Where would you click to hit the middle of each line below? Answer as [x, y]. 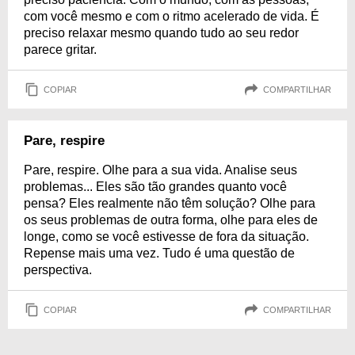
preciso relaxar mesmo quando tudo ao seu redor [161, 33]
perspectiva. [58, 270]
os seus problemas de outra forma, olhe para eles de [171, 220]
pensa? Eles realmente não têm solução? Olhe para [170, 203]
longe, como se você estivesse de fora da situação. [166, 237]
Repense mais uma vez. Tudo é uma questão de [159, 253]
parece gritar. [60, 50]
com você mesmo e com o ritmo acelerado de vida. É [172, 16]
